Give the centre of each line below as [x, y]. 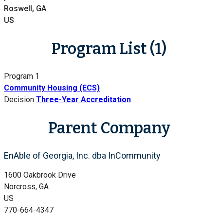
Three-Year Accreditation [83, 100]
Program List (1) [109, 48]
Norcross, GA [26, 186]
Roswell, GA [25, 9]
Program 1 [22, 76]
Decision [19, 100]
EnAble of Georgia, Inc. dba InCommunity [82, 155]
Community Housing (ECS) [52, 88]
